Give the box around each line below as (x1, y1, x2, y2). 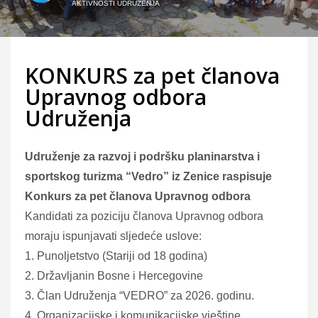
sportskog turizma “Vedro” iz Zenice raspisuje (25, 170, 272, 182)
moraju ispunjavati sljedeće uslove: (25, 229, 202, 242)
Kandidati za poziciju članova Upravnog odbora (25, 209, 263, 222)
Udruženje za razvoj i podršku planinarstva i (25, 150, 260, 163)
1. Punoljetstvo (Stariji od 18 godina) (25, 249, 207, 262)
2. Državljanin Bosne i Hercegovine (25, 269, 203, 282)
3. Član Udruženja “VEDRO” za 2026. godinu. (25, 289, 254, 302)
